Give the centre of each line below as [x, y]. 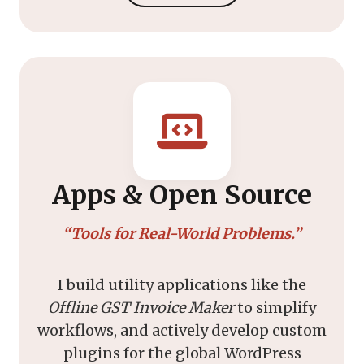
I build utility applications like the [182, 284]
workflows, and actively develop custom [182, 330]
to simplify [275, 307]
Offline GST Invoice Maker [141, 307]
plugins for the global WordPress [182, 353]
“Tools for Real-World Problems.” [182, 233]
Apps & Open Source [182, 195]
